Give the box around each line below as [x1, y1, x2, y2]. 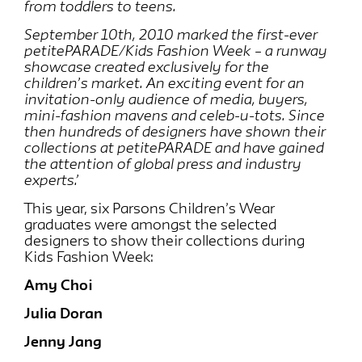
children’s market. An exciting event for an [24, 74, 305, 90]
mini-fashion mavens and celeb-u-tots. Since [24, 106, 325, 123]
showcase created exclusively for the [24, 57, 269, 74]
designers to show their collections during [24, 231, 305, 248]
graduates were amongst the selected [24, 215, 277, 232]
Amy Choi [24, 276, 92, 293]
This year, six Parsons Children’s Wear [24, 199, 275, 216]
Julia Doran [24, 304, 103, 321]
